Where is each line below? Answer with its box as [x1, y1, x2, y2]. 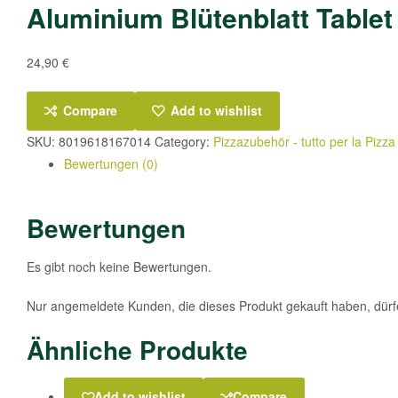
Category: [155, 132, 213, 151]
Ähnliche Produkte [27, 331, 248, 369]
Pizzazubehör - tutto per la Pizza [213, 132, 395, 151]
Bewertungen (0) [64, 155, 158, 173]
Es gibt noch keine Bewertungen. [27, 257, 211, 275]
